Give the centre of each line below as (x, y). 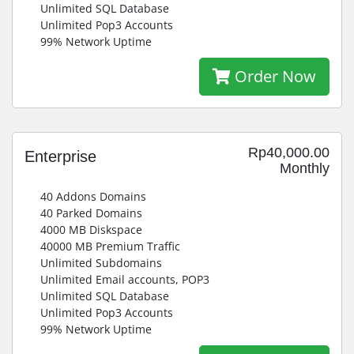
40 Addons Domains (93, 196)
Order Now (273, 76)
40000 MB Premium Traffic (110, 246)
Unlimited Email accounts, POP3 (125, 279)
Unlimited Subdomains (101, 263)
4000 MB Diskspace (91, 230)
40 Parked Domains (91, 213)
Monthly (305, 168)
